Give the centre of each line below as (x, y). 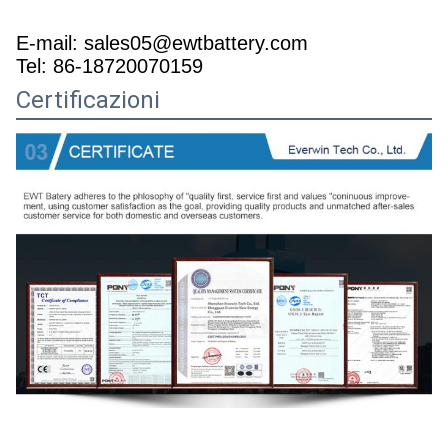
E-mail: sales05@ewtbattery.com (162, 43)
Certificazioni (88, 100)
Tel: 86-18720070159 (109, 66)
